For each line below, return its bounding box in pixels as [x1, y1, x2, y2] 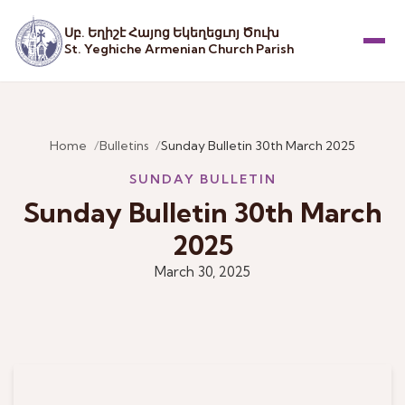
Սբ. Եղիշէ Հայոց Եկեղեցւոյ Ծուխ [64, 24, 280, 41]
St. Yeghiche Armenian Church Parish [64, 41, 295, 57]
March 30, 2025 [155, 262, 250, 280]
